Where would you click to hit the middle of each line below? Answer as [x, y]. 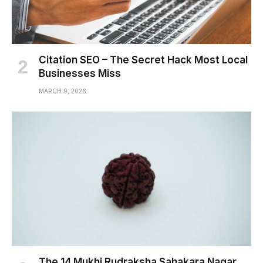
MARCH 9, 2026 [63, 91]
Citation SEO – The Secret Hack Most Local [143, 60]
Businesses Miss [80, 73]
